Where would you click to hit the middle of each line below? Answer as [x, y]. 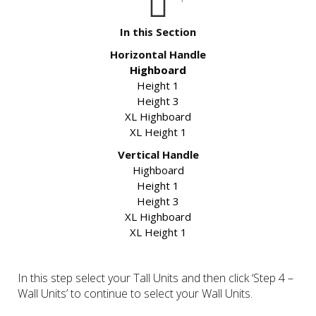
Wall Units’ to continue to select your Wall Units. [135, 294]
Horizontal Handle [158, 55]
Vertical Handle [158, 155]
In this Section [158, 32]
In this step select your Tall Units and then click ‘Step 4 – [156, 278]
